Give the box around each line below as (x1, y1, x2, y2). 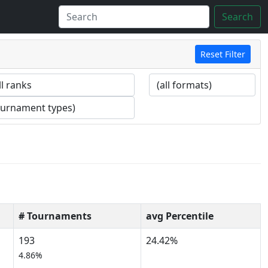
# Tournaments (19, 209, 92, 223)
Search (222, 10, 253, 23)
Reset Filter (200, 48, 245, 60)
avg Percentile (146, 209, 214, 223)
